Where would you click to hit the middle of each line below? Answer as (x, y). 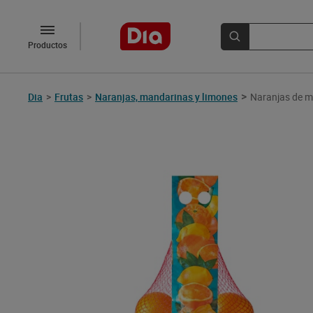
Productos (48, 45)
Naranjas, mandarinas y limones (166, 96)
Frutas (69, 96)
